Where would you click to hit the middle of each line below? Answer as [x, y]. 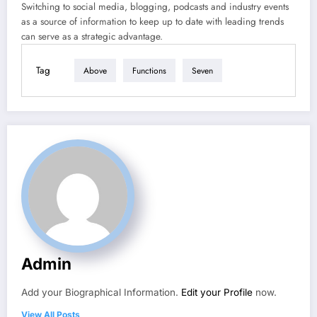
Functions [149, 70]
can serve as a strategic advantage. [92, 37]
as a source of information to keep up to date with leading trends [152, 22]
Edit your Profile [217, 293]
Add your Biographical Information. [101, 293]
